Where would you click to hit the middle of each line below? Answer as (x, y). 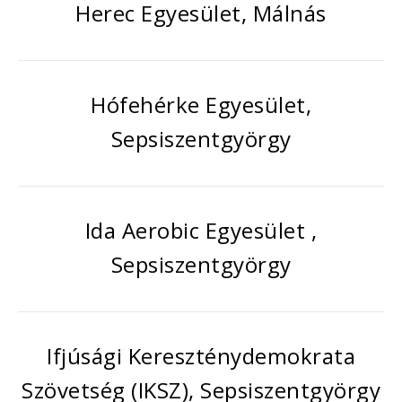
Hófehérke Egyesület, (201, 105)
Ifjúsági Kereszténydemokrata (201, 356)
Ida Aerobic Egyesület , (201, 230)
